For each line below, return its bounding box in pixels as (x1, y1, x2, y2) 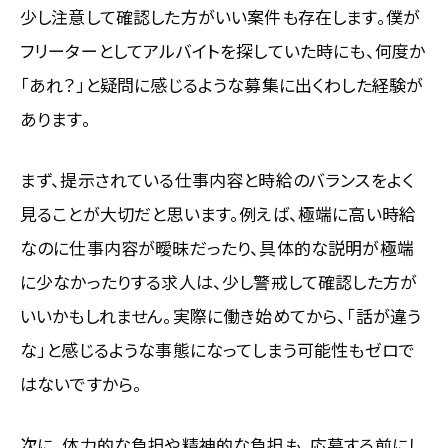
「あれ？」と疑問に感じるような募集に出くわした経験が (20, 71, 424, 97)
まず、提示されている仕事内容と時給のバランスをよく (20, 166, 415, 192)
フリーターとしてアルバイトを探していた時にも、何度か (20, 37, 426, 63)
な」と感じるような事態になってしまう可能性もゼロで (20, 336, 415, 362)
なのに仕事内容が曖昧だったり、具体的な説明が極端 (20, 234, 414, 260)
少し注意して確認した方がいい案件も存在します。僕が (20, 3, 420, 29)
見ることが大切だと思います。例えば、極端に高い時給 (20, 200, 417, 226)
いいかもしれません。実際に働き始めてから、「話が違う (20, 302, 422, 328)
